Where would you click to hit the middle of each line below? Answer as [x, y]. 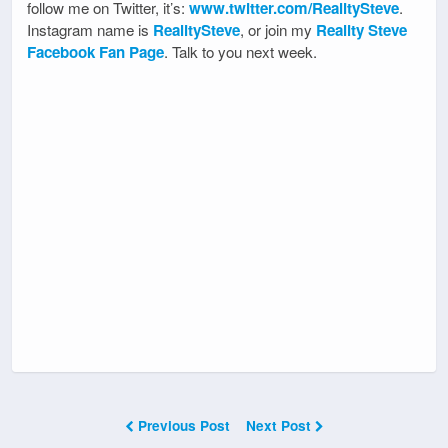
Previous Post [183, 425]
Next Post [280, 425]
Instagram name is [90, 30]
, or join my [278, 30]
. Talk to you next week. [240, 52]
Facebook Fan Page [95, 52]
